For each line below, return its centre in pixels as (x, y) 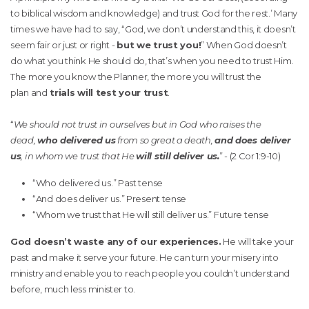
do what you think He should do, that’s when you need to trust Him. (152, 60)
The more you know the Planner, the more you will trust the (136, 76)
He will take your (257, 241)
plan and (29, 92)
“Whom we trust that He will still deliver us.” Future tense (151, 214)
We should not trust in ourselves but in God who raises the (137, 124)
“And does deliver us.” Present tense (110, 198)
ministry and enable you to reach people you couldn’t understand (150, 273)
